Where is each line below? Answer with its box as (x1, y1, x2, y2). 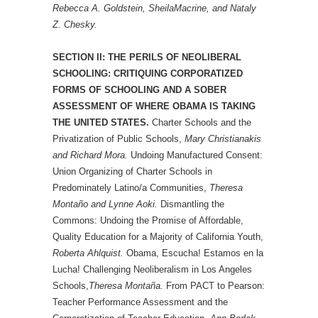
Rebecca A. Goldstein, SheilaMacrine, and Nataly (53, 3, 256, 13)
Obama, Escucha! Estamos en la (124, 248, 263, 258)
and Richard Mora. (53, 150, 128, 160)
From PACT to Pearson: (163, 280, 265, 291)
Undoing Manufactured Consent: (128, 150, 263, 160)
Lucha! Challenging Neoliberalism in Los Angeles (53, 264, 252, 275)
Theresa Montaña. (89, 280, 163, 291)
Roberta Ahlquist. (53, 248, 124, 258)
